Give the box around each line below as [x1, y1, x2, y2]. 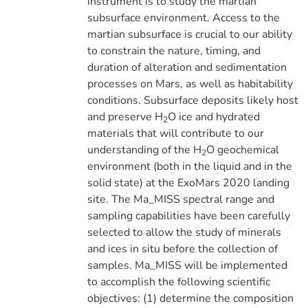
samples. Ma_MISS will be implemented [87, 258, 287, 273]
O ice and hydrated [167, 109, 260, 124]
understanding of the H [87, 142, 201, 157]
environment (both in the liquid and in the [87, 159, 292, 174]
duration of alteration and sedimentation [87, 60, 287, 75]
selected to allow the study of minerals [87, 225, 281, 240]
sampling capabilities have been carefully [87, 208, 290, 223]
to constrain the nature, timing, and [87, 43, 261, 58]
